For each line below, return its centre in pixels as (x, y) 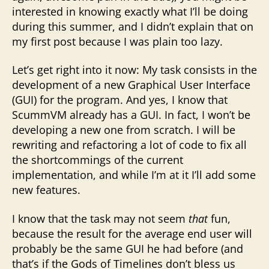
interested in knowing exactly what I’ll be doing (130, 11)
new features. (46, 190)
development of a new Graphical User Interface (131, 85)
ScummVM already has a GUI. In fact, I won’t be (131, 115)
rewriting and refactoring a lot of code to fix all (129, 145)
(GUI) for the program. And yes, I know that (120, 100)
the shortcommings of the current (98, 160)
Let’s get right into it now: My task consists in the (134, 70)
